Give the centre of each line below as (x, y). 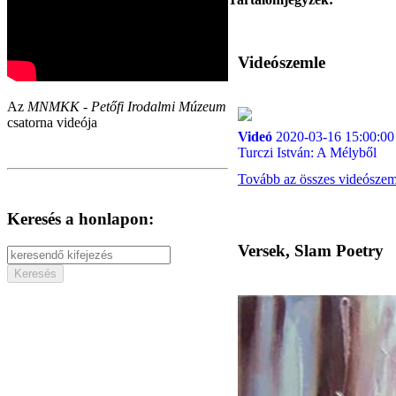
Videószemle (282, 62)
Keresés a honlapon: (80, 219)
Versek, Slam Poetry (311, 250)
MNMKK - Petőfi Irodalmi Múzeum (127, 107)
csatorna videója (52, 123)
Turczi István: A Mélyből (307, 152)
